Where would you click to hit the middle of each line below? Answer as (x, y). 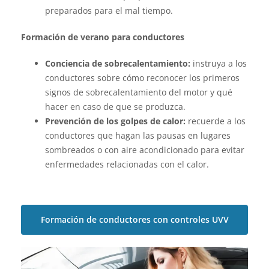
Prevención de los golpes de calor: (115, 121)
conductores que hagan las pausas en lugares (138, 136)
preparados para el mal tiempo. (109, 11)
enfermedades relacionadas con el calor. (127, 165)
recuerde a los (216, 121)
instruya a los (219, 64)
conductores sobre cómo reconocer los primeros (142, 78)
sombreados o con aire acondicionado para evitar (145, 150)
